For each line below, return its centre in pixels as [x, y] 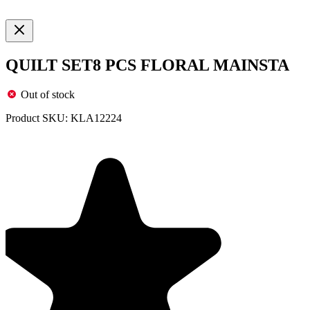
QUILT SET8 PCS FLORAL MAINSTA [147, 65]
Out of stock [48, 94]
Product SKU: [37, 118]
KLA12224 [96, 118]
